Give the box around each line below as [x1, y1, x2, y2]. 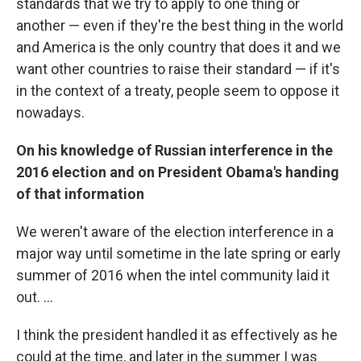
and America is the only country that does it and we [16, 39, 341, 56]
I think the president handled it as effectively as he [16, 326, 338, 343]
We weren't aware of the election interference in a [16, 223, 334, 240]
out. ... [16, 288, 53, 305]
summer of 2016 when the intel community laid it [16, 267, 330, 284]
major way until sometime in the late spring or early [16, 245, 341, 262]
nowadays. [16, 104, 85, 121]
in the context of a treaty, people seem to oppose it [16, 82, 339, 99]
